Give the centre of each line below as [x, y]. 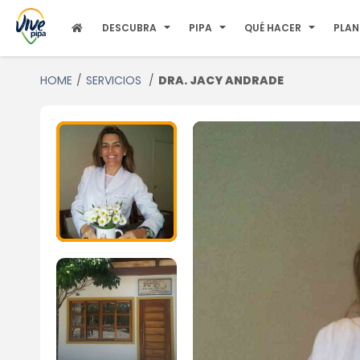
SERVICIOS [115, 80]
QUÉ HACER [273, 28]
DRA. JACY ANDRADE [221, 80]
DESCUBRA [130, 28]
